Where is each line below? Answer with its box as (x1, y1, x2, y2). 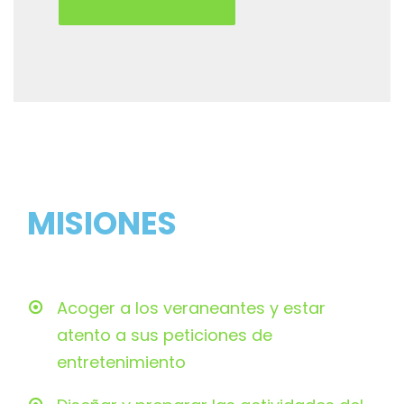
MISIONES (27, 201, 177, 246)
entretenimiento (57, 351, 186, 374)
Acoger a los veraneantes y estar (57, 297, 326, 320)
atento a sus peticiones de (57, 324, 272, 347)
